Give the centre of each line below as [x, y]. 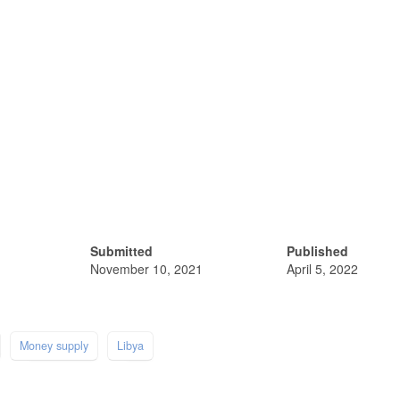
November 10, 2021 [146, 268]
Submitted [121, 250]
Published [317, 250]
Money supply [54, 345]
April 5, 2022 [322, 268]
